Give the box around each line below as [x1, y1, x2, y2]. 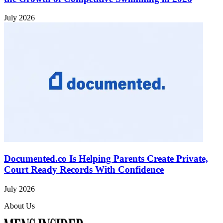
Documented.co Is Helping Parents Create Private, [4, 153, 208, 164]
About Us [4, 201, 35, 210]
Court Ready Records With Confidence [4, 164, 164, 175]
